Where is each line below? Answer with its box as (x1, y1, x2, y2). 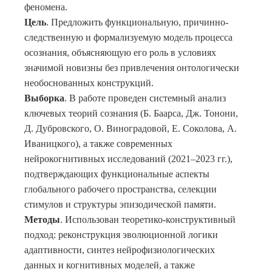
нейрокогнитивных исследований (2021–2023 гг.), (24, 154, 233, 165)
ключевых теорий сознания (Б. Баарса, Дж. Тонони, (24, 108, 238, 119)
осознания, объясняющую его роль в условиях (24, 47, 216, 58)
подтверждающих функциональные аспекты (24, 169, 209, 180)
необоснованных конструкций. (24, 78, 154, 89)
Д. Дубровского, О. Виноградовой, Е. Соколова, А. (24, 123, 237, 134)
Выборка (24, 93, 64, 104)
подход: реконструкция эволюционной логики (24, 229, 218, 240)
